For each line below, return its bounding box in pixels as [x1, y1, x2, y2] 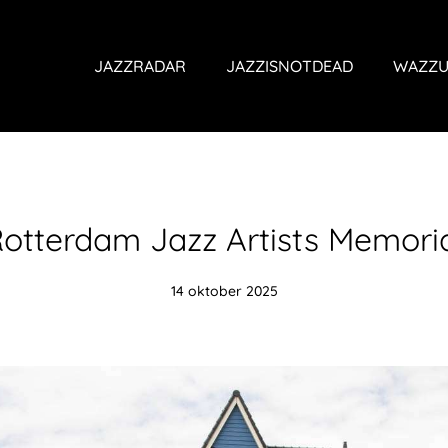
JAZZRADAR [94, 56, 186, 76]
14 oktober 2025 [170, 282, 278, 300]
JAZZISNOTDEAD [226, 56, 353, 76]
